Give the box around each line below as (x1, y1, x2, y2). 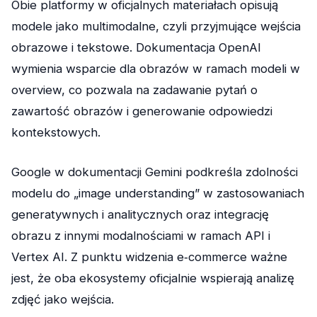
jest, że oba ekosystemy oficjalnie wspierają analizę (11, 270, 294, 285)
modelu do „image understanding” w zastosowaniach (11, 185, 304, 200)
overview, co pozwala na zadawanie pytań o (11, 83, 258, 98)
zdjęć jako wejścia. (11, 292, 114, 306)
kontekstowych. (11, 125, 100, 140)
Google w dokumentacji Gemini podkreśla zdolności (11, 164, 298, 179)
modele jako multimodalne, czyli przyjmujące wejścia (11, 19, 301, 34)
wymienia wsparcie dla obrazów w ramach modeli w (11, 62, 300, 76)
